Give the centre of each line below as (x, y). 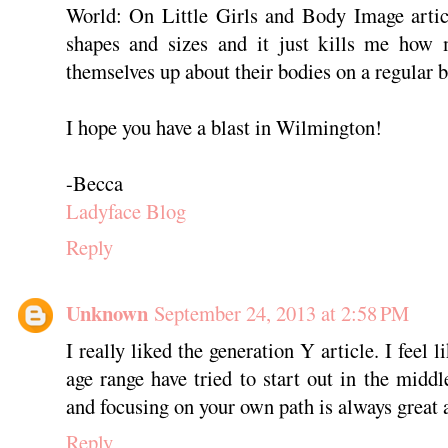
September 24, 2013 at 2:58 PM (281, 313)
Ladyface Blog (125, 211)
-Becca (94, 183)
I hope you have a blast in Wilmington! (223, 127)
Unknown (106, 313)
